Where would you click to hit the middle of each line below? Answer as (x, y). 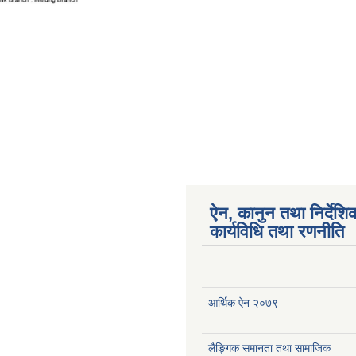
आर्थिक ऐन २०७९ (243, 302)
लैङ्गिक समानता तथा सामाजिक (269, 348)
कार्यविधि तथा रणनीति (277, 231)
